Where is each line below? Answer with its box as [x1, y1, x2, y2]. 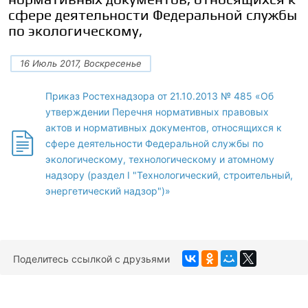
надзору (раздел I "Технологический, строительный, [45, 169, 293, 181]
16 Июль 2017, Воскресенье [20, 58, 142, 69]
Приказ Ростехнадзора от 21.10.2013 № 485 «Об [45, 90, 274, 102]
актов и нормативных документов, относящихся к [45, 122, 282, 133]
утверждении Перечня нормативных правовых [45, 106, 269, 118]
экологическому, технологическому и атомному [45, 153, 274, 165]
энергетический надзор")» [45, 185, 170, 197]
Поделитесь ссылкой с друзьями [13, 252, 170, 265]
